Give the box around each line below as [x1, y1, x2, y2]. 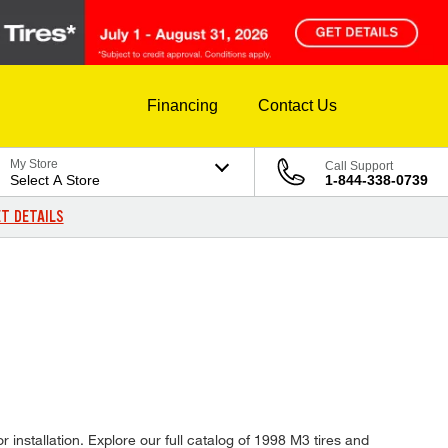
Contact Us [258, 97, 337, 115]
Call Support [325, 159, 393, 174]
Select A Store [10, 172, 101, 189]
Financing [147, 97, 218, 115]
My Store [10, 157, 59, 172]
